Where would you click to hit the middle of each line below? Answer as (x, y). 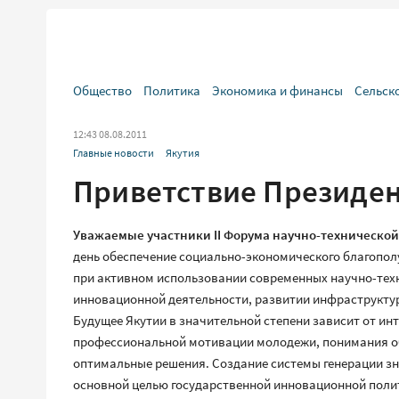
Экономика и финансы (277, 90)
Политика (172, 90)
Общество (102, 90)
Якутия (183, 153)
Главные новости (114, 153)
